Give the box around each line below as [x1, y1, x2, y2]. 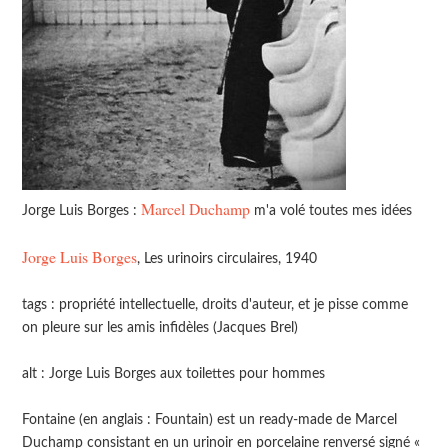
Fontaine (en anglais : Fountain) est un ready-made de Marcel [22, 412, 398, 428]
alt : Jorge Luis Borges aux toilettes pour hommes [22, 366, 326, 382]
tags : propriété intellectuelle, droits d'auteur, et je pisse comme [22, 297, 409, 313]
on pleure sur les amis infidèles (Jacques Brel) [22, 320, 299, 336]
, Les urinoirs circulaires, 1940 [137, 251, 318, 267]
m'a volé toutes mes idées [250, 203, 413, 219]
